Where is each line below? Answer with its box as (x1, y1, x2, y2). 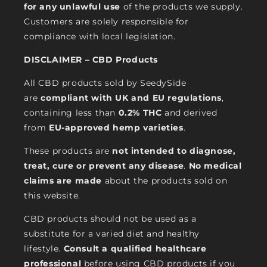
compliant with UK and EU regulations (41, 92, 222, 103)
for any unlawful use (24, 1, 121, 12)
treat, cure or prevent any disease (24, 160, 184, 171)
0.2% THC (118, 107, 162, 118)
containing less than (24, 107, 119, 118)
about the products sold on (102, 175, 228, 186)
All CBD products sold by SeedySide (24, 77, 187, 88)
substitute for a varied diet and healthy (24, 228, 200, 239)
